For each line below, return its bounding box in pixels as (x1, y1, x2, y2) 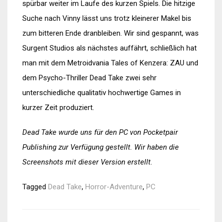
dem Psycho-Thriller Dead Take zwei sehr (22, 73, 157, 82)
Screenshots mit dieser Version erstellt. (22, 158, 153, 166)
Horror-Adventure (85, 182, 143, 191)
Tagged (22, 182, 48, 191)
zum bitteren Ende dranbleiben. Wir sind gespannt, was (22, 29, 199, 38)
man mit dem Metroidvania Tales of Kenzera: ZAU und (22, 58, 198, 67)
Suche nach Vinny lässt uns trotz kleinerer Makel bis (22, 14, 191, 23)
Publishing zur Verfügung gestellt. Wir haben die (22, 143, 179, 152)
